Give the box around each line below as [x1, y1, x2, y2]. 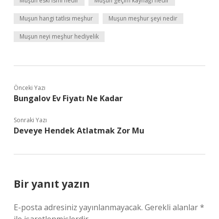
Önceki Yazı [14, 84, 45, 92]
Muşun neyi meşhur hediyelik [20, 32, 99, 41]
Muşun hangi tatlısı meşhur [20, 14, 93, 22]
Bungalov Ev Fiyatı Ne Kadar [14, 93, 123, 104]
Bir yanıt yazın [14, 177, 90, 191]
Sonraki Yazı [14, 116, 47, 124]
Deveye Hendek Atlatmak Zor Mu [14, 125, 144, 136]
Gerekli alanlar [145, 202, 200, 213]
